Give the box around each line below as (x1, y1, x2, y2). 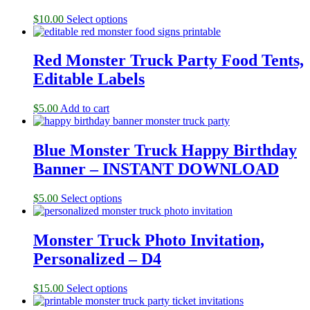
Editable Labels (33, 70, 145, 89)
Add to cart (60, 102, 109, 115)
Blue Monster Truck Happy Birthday (33, 141, 297, 160)
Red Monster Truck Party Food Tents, (33, 51, 304, 70)
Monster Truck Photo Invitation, (33, 231, 264, 250)
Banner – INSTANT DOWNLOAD (33, 160, 279, 179)
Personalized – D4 (33, 250, 161, 268)
